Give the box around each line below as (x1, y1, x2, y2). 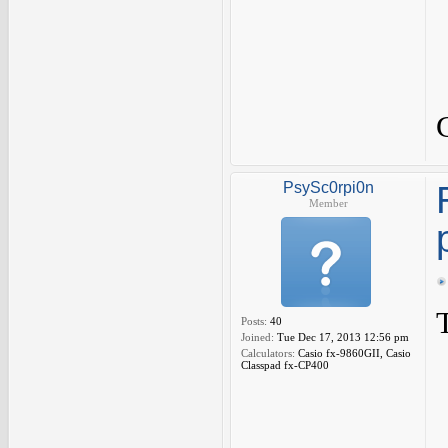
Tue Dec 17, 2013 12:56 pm (274, 331, 409, 343)
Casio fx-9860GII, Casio (295, 347, 411, 359)
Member (308, 197, 348, 209)
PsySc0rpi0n (282, 179, 374, 196)
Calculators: (241, 347, 295, 359)
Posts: (241, 315, 267, 327)
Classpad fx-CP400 (241, 359, 329, 371)
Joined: (241, 331, 274, 343)
